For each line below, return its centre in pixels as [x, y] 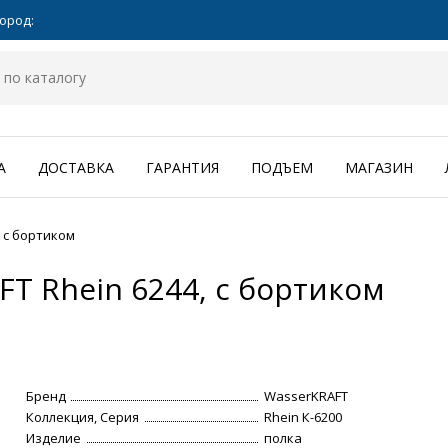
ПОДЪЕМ [282, 168]
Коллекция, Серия [83, 417]
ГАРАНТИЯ [182, 168]
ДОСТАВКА [76, 168]
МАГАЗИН [379, 168]
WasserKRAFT [306, 396]
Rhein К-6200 [303, 417]
